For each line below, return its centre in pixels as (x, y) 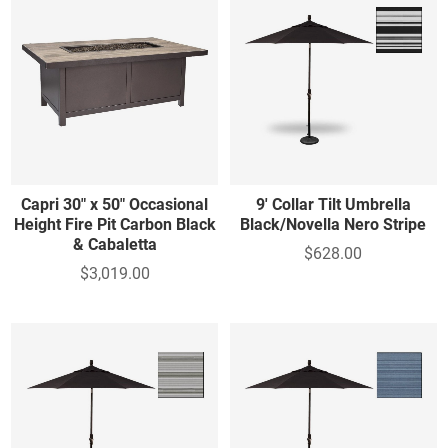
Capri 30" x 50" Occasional (115, 205)
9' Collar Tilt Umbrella (333, 205)
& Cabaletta (114, 245)
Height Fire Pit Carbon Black (114, 225)
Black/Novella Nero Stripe (333, 225)
